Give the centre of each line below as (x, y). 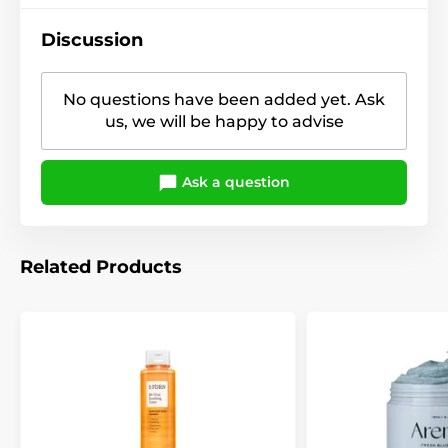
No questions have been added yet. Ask (224, 99)
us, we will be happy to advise (224, 121)
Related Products (101, 267)
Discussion (92, 39)
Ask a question (234, 181)
